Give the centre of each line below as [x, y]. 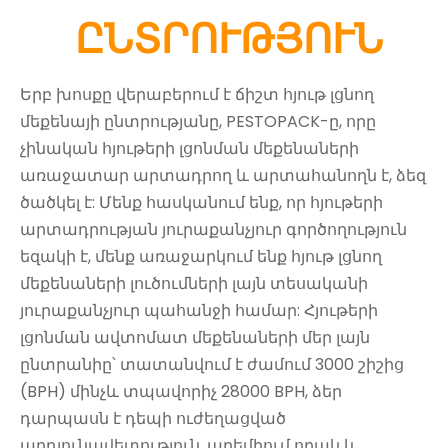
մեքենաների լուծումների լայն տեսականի [194, 284]
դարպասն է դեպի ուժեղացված [153, 419]
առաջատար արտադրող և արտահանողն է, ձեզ [223, 176]
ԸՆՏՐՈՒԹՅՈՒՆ [229, 39]
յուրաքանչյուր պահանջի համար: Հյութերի [199, 311]
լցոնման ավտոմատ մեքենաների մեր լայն [195, 338]
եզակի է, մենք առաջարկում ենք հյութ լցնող [201, 257]
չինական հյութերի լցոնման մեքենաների [189, 149]
